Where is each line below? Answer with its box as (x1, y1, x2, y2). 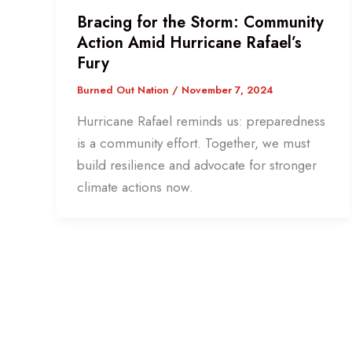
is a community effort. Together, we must (76, 133, 310, 152)
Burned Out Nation (76, 82, 172, 98)
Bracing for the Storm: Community (76, 11, 324, 35)
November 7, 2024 (181, 82, 273, 98)
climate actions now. (76, 177, 193, 196)
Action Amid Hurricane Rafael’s (76, 31, 302, 55)
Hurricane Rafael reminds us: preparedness (76, 111, 325, 130)
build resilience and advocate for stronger (76, 155, 317, 174)
